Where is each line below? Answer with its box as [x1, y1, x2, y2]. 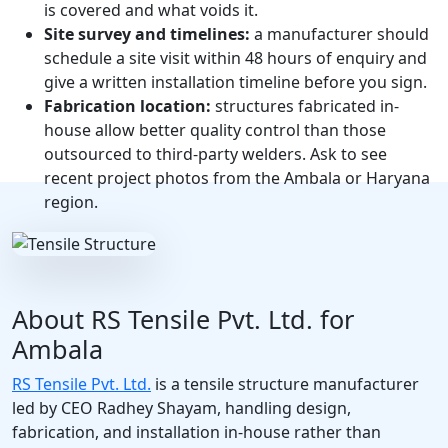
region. [44, 191, 98, 214]
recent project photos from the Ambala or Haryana [44, 167, 430, 190]
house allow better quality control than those [44, 119, 386, 142]
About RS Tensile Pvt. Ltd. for [12, 302, 354, 337]
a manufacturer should [254, 23, 429, 46]
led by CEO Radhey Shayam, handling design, [12, 397, 351, 420]
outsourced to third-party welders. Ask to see [44, 143, 387, 166]
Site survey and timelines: [44, 23, 254, 46]
